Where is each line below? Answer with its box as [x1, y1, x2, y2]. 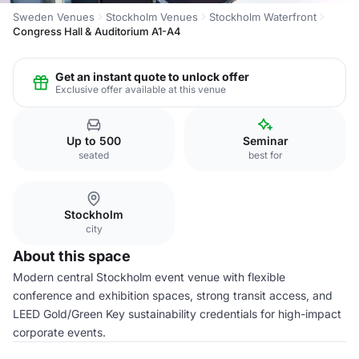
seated [79, 149, 109, 161]
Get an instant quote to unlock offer [55, 69, 249, 83]
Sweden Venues [13, 10, 95, 23]
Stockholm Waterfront [209, 10, 317, 23]
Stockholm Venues [106, 10, 198, 23]
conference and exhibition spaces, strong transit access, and [13, 288, 333, 302]
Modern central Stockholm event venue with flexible [13, 270, 285, 284]
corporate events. [13, 325, 106, 339]
